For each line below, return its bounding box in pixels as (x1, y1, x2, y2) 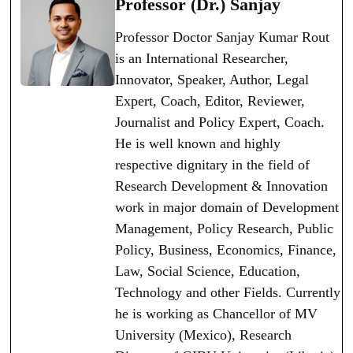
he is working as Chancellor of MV (115, 306, 318, 322)
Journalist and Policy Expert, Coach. (115, 114, 325, 131)
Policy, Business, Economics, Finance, (115, 242, 337, 258)
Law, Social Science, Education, (115, 263, 301, 280)
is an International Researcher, (115, 50, 289, 67)
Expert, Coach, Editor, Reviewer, (115, 93, 306, 110)
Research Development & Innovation (115, 178, 329, 195)
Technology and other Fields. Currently (115, 284, 341, 301)
